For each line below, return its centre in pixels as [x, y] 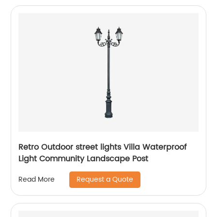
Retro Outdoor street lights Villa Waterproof [103, 147]
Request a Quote [105, 179]
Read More [37, 180]
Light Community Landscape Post [84, 159]
